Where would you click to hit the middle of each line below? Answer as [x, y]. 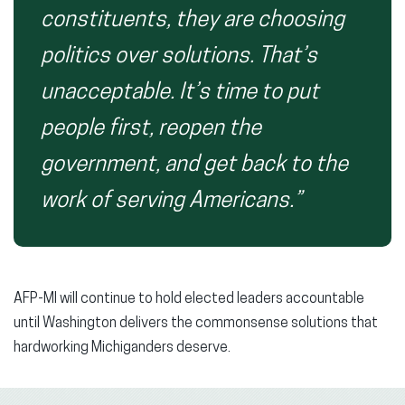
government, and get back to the [194, 165]
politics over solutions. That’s [179, 57]
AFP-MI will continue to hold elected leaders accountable [189, 299]
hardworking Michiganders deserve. [122, 348]
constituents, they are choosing [193, 20]
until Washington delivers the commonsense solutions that [196, 323]
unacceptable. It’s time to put [180, 93]
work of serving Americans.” [171, 201]
